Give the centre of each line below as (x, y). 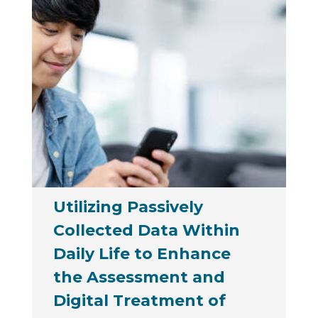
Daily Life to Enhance (142, 254)
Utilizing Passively (128, 207)
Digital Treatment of (139, 301)
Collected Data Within (146, 231)
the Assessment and (139, 278)
